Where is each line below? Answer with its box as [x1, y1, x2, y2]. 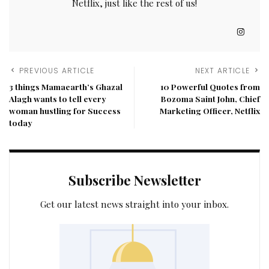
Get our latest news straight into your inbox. [40, 198, 229, 211]
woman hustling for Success [9, 105, 121, 116]
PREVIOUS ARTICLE [19, 65, 95, 76]
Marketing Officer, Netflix [160, 105, 260, 116]
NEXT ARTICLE [195, 65, 250, 76]
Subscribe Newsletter [68, 171, 201, 190]
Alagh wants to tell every [9, 93, 106, 104]
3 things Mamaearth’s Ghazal [9, 81, 122, 92]
